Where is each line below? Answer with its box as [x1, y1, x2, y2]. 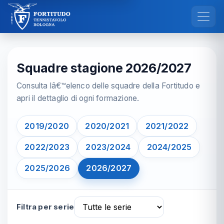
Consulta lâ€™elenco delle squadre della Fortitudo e [16, 81, 200, 90]
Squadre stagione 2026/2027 [16, 60, 191, 75]
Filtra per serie [16, 202, 74, 211]
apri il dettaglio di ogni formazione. [16, 93, 139, 103]
